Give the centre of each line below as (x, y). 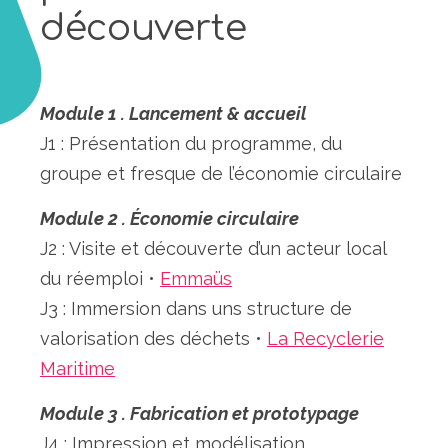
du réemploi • (100, 279)
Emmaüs (196, 279)
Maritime (77, 369)
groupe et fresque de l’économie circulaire (221, 174)
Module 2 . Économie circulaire (169, 219)
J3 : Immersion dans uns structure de (196, 309)
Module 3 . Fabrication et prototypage (199, 414)
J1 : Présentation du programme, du (191, 144)
